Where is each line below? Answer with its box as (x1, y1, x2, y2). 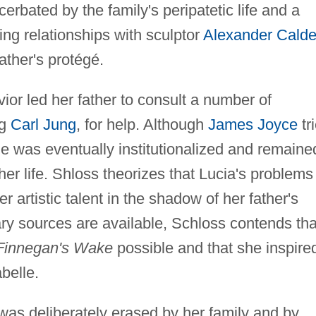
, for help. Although (75, 115, 208, 133)
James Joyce (207, 115, 298, 133)
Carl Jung (10, 115, 76, 133)
